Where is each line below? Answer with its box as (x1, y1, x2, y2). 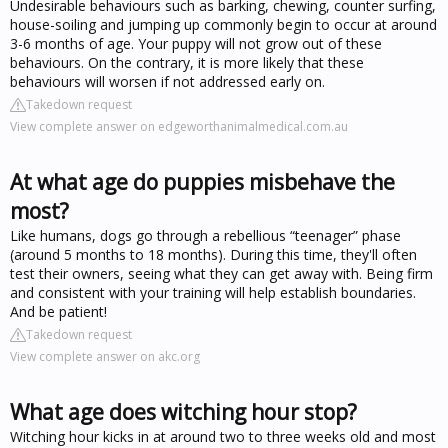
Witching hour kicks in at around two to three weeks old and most (10, 426, 436, 446)
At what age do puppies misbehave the (10, 167, 395, 196)
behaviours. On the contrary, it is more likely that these (10, 52, 364, 72)
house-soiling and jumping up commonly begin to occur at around (10, 14, 437, 34)
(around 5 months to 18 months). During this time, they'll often (10, 244, 417, 264)
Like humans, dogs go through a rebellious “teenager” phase (10, 225, 401, 245)
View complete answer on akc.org (10, 347, 200, 365)
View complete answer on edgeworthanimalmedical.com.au (10, 117, 348, 135)
